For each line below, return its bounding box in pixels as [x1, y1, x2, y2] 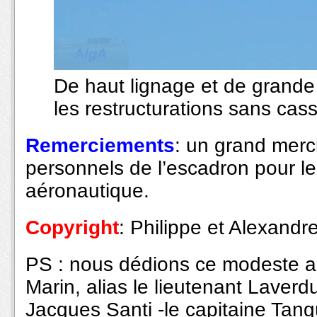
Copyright [25, 216, 119, 238]
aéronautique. [25, 179, 149, 202]
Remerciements [25, 134, 175, 156]
